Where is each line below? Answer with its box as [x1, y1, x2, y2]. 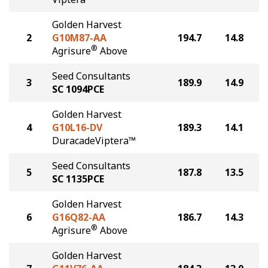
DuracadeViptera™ [52, 134, 136, 147]
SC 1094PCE [52, 83, 104, 96]
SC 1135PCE [52, 172, 104, 185]
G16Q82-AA [52, 211, 105, 224]
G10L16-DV [52, 121, 102, 134]
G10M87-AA [52, 31, 106, 44]
